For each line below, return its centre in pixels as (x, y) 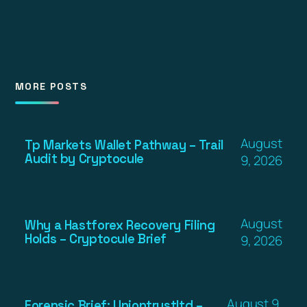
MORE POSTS (51, 86)
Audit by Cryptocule (84, 158)
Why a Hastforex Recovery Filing (120, 225)
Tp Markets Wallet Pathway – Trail (124, 145)
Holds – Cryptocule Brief (96, 238)
